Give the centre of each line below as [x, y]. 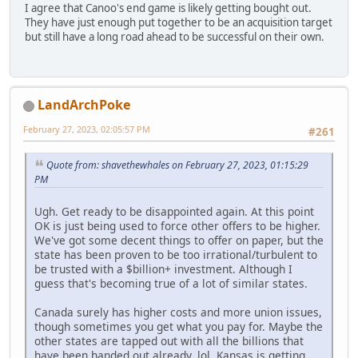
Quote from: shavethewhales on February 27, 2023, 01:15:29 [177, 165]
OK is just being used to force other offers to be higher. [177, 226]
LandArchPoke [84, 105]
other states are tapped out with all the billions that [169, 341]
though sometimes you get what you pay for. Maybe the [179, 327]
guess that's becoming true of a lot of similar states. [171, 284]
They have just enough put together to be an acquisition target [179, 22]
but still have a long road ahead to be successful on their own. [175, 36]
